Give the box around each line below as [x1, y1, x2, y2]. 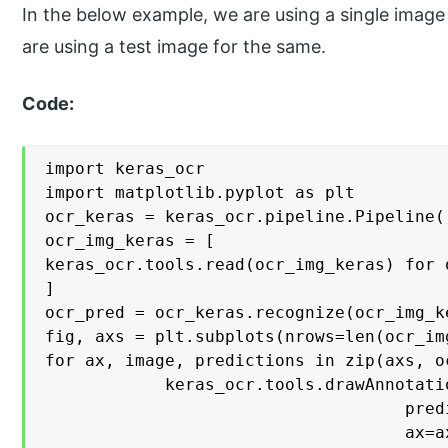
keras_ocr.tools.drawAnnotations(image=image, [45, 374, 86, 394]
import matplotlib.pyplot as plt [45, 182, 356, 202]
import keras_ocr [45, 158, 206, 178]
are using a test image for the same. [22, 36, 327, 58]
